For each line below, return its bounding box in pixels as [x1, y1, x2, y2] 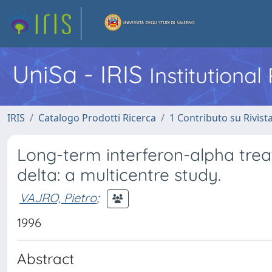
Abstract [17, 250, 74, 268]
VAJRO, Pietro [19, 189, 97, 205]
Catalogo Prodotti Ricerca [38, 111, 156, 124]
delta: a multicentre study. [17, 164, 221, 185]
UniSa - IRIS [12, 59, 149, 89]
